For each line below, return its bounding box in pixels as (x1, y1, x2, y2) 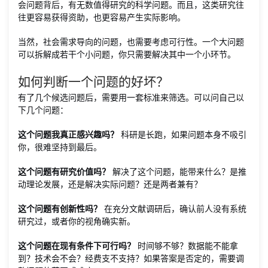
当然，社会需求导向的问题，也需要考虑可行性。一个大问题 (18, 36, 244, 47)
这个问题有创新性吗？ (18, 203, 102, 214)
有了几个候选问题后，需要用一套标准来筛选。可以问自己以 (18, 92, 244, 102)
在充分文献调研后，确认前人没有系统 (102, 203, 246, 214)
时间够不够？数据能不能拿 (135, 240, 238, 251)
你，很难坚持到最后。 (18, 142, 102, 152)
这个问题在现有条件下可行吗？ (18, 240, 135, 251)
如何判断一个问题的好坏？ (18, 74, 169, 89)
